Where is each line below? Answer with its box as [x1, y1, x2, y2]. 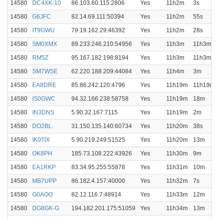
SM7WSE [32, 68, 58, 75]
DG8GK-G [32, 205, 59, 212]
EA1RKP [32, 164, 56, 171]
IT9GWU [32, 27, 55, 34]
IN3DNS [32, 109, 54, 116]
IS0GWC [32, 95, 55, 102]
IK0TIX [32, 136, 50, 143]
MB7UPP [32, 177, 57, 184]
